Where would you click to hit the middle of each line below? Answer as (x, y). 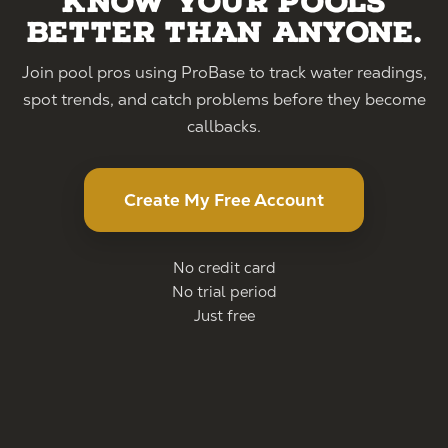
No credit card (224, 267)
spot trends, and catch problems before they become (224, 99)
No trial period (224, 291)
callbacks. (224, 126)
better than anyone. (224, 32)
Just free (224, 315)
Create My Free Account (224, 200)
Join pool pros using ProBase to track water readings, (224, 72)
